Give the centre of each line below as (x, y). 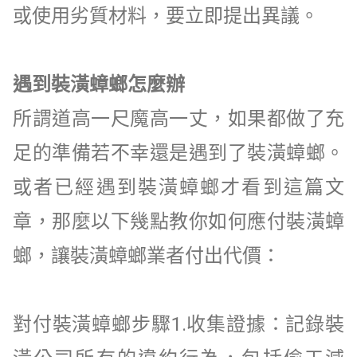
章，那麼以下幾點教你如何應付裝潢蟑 (178, 221)
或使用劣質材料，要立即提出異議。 (168, 16)
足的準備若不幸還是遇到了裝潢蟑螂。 (178, 153)
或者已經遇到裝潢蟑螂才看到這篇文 (178, 187)
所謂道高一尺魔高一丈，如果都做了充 (178, 118)
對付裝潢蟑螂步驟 (92, 324)
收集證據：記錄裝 (265, 324)
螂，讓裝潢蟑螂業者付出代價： (147, 255)
